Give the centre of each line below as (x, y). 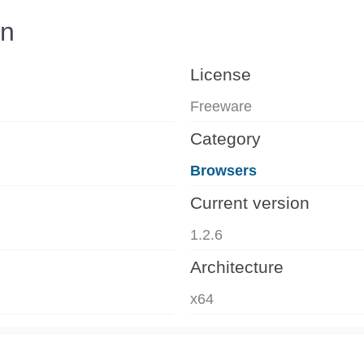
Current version (250, 202)
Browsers (223, 170)
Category (225, 138)
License (221, 74)
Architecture (237, 266)
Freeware (221, 106)
